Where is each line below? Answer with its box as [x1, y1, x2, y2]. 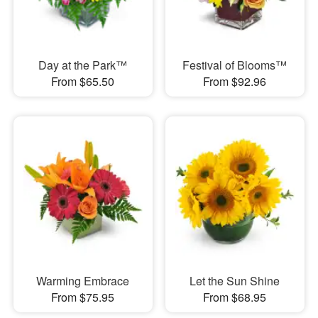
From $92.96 [203, 73, 267, 90]
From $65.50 [51, 73, 115, 90]
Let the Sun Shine [190, 272, 280, 289]
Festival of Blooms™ [182, 57, 287, 74]
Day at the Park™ [38, 57, 128, 74]
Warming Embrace [36, 272, 130, 289]
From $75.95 [51, 288, 115, 305]
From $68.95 [203, 288, 267, 305]
